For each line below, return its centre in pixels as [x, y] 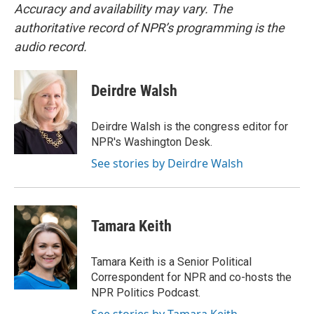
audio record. [50, 47]
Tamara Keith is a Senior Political [171, 262]
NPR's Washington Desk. [152, 142]
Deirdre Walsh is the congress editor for [190, 127]
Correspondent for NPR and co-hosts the [191, 277]
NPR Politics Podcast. [146, 293]
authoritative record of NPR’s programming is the [149, 28]
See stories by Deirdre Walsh [167, 163]
